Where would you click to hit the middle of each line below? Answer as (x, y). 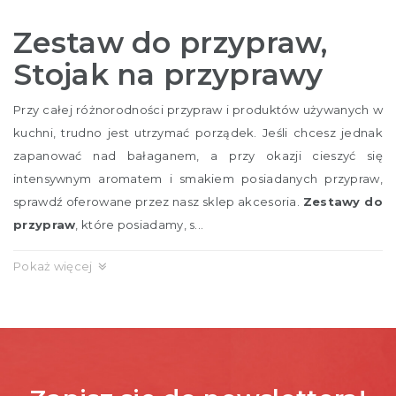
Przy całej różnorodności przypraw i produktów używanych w (198, 110)
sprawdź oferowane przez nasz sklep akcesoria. (158, 202)
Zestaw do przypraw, (171, 42)
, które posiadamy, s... (140, 225)
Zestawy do (343, 202)
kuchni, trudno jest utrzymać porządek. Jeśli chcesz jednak (198, 133)
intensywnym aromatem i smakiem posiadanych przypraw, (198, 179)
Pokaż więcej (53, 266)
